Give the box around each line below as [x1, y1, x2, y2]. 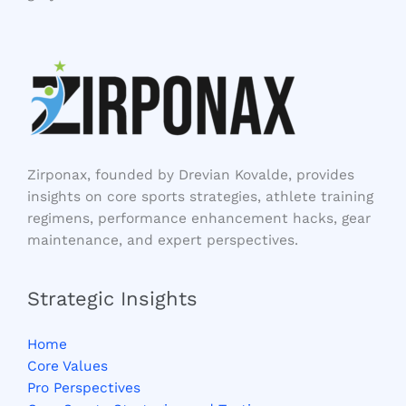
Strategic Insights [27, 286, 198, 310]
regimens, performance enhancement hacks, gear [27, 209, 371, 227]
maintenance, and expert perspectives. [27, 231, 298, 248]
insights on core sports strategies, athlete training [27, 188, 373, 205]
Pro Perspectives [27, 379, 140, 396]
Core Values [27, 357, 108, 374]
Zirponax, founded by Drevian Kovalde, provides [27, 166, 354, 183]
